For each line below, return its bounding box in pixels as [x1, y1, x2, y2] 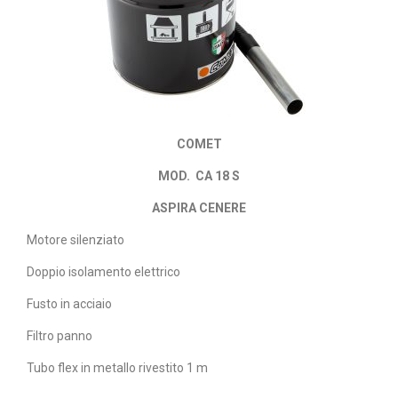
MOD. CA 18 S [158, 168, 240, 183]
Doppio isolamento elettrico [27, 264, 180, 279]
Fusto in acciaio [27, 296, 112, 311]
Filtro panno [27, 328, 92, 343]
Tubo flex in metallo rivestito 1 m [27, 360, 208, 375]
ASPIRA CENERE [152, 200, 246, 215]
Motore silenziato [27, 232, 124, 247]
